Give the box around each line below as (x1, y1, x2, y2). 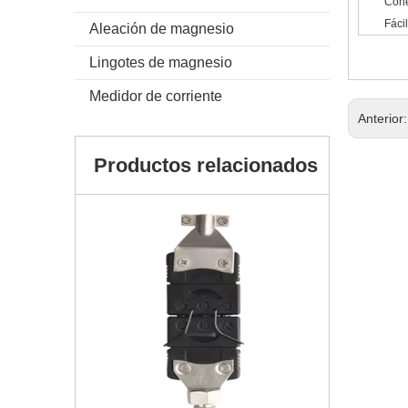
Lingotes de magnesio (89, 55, 232, 70)
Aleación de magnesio (89, 21, 234, 36)
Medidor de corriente (89, 88, 222, 104)
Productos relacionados (94, 154, 318, 177)
